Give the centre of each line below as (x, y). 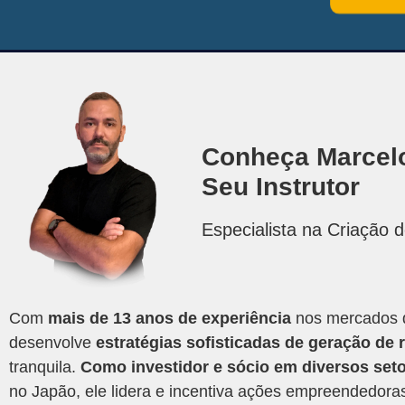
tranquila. (45, 367)
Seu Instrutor (281, 186)
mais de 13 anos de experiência (170, 319)
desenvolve (52, 343)
